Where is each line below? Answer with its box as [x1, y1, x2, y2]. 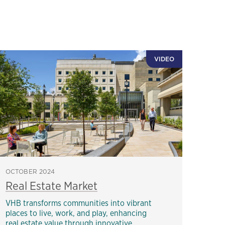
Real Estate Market [6, 177, 97, 193]
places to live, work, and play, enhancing [6, 207, 147, 218]
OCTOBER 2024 [6, 167, 55, 176]
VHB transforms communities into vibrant [6, 197, 152, 208]
